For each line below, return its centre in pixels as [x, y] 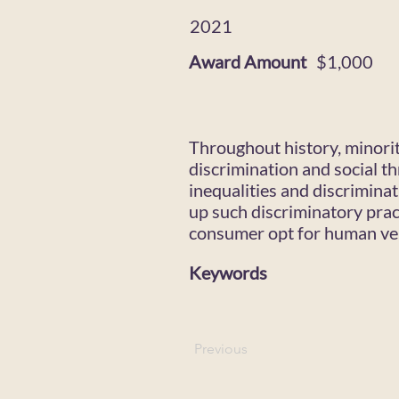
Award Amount [248, 61]
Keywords [228, 273]
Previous [221, 349]
